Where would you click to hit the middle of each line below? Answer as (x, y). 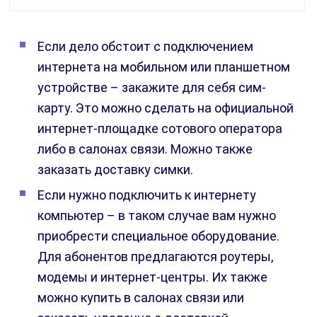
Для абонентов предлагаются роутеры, (156, 257)
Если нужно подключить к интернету (147, 195)
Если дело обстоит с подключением (146, 47)
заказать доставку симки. (116, 170)
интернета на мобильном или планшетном (164, 67)
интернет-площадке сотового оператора (160, 129)
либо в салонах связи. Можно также (145, 149)
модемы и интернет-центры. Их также (153, 277)
